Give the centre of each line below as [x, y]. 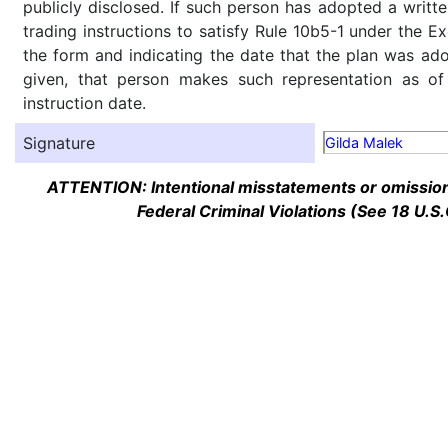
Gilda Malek [364, 142]
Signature [59, 143]
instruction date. [84, 103]
